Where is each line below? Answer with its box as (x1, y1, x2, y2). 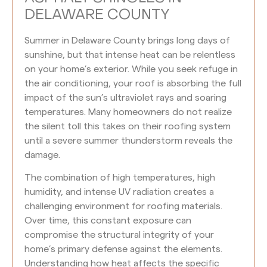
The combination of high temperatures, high (24, 173, 215, 183)
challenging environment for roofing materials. (24, 201, 222, 212)
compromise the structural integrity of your (24, 230, 214, 240)
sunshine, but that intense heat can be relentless (24, 50, 235, 60)
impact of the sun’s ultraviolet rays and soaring (24, 93, 226, 103)
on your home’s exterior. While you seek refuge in (24, 64, 238, 74)
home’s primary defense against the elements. (24, 244, 222, 254)
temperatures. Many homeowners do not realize (24, 107, 232, 117)
